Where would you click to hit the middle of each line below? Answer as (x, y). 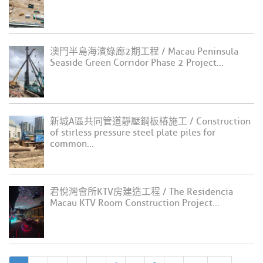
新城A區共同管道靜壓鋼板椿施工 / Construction (150, 122)
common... (72, 144)
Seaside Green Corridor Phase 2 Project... (137, 63)
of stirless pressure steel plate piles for (133, 133)
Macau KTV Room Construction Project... (135, 203)
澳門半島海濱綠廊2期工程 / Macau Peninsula (144, 51)
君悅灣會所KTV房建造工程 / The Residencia (141, 192)
